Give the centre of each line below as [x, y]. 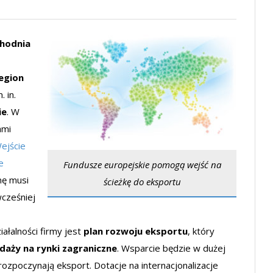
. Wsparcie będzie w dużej [171, 248]
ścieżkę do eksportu [142, 182]
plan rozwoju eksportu [136, 231]
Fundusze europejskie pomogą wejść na [142, 165]
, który [201, 231]
